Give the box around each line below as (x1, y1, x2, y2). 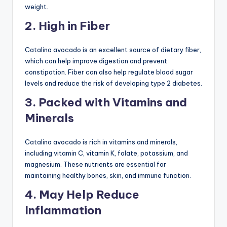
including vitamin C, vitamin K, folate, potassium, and (25, 148, 188, 157)
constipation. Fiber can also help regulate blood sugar (25, 67, 193, 76)
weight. (25, 2, 48, 11)
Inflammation (25, 203, 101, 217)
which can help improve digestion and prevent (25, 56, 167, 65)
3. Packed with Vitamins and (25, 95, 187, 109)
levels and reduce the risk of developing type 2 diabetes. (25, 79, 202, 87)
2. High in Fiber (25, 18, 110, 33)
